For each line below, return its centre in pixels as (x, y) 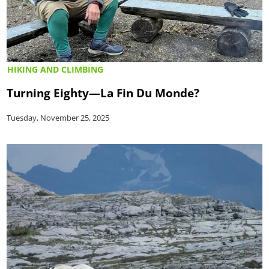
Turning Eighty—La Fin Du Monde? (103, 92)
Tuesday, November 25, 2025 (58, 117)
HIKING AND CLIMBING (56, 69)
